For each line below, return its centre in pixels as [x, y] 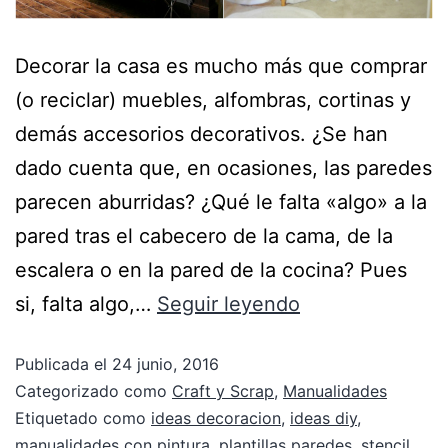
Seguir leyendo [228, 304]
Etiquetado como [83, 418]
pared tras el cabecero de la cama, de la [204, 236]
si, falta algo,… [86, 304]
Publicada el [63, 364]
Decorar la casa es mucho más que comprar [221, 66]
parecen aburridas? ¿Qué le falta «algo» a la [221, 202]
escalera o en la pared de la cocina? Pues [211, 270]
